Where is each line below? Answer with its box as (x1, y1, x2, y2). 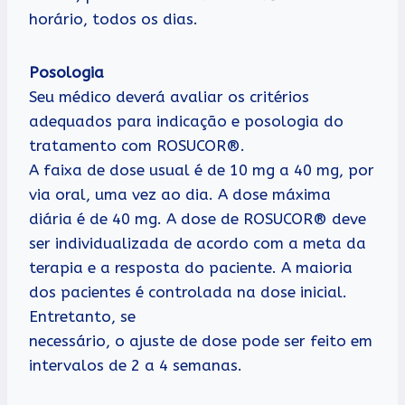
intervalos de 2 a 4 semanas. (29, 356, 242, 375)
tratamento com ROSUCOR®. (29, 137, 245, 155)
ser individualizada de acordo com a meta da (29, 234, 366, 253)
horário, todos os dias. (29, 10, 198, 29)
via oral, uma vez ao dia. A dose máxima (29, 185, 331, 204)
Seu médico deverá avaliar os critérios (29, 88, 309, 107)
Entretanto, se (29, 307, 136, 326)
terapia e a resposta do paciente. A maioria (29, 259, 353, 278)
